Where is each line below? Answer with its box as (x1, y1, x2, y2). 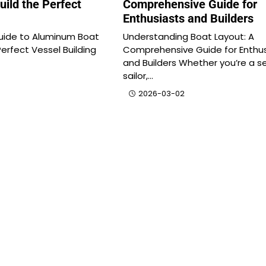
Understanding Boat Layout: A (122, 30, 254, 43)
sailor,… (122, 69, 153, 83)
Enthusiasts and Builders (122, 11, 254, 26)
